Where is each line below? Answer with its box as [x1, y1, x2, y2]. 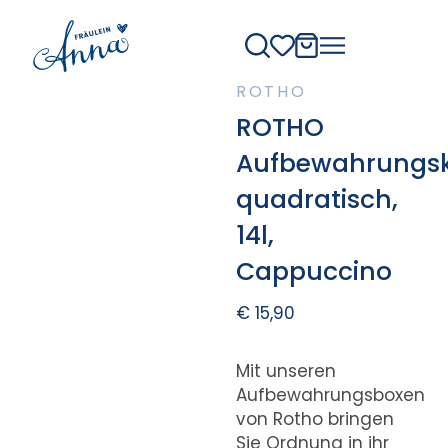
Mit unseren [235, 358, 336, 383]
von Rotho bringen [235, 406, 394, 431]
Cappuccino [235, 253, 392, 289]
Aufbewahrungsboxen [235, 382, 425, 407]
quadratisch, [235, 181, 398, 217]
